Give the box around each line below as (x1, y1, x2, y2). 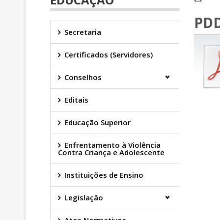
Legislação (64, 192, 103, 202)
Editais (64, 95, 88, 105)
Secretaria (64, 27, 101, 37)
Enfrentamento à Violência (64, 140, 161, 150)
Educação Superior (64, 117, 131, 127)
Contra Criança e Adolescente (58, 147, 165, 157)
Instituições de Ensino (64, 170, 143, 180)
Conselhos (64, 72, 102, 82)
